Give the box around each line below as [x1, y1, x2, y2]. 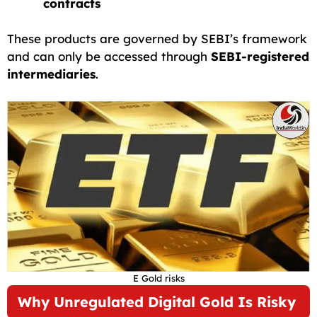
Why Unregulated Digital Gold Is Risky [18, 292, 296, 311]
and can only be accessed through [7, 49, 211, 64]
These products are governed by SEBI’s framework [7, 31, 307, 47]
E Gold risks [132, 272, 185, 284]
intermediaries [7, 67, 96, 82]
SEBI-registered [211, 49, 309, 64]
